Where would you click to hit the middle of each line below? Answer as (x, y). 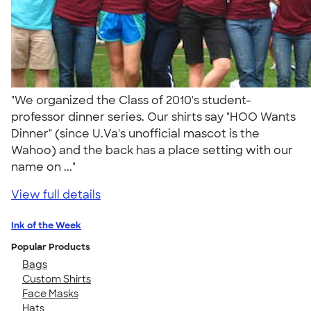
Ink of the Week (46, 225)
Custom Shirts (57, 279)
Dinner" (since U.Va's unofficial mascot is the (135, 133)
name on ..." (46, 167)
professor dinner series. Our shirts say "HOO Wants (153, 117)
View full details (56, 194)
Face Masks (50, 293)
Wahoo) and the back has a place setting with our (152, 150)
